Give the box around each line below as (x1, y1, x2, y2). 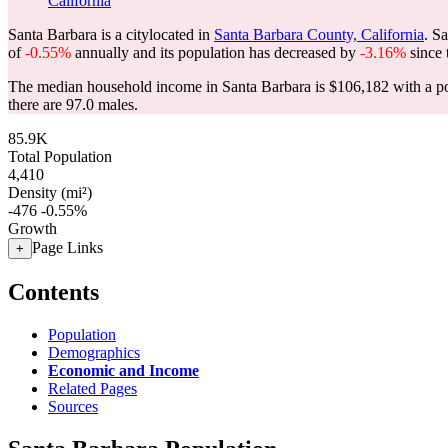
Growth (8, 220, 57, 237)
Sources (48, 397, 98, 415)
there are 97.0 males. (8, 96, 138, 113)
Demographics (48, 343, 140, 361)
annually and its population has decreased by (71, 44, 360, 61)
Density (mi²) (8, 184, 92, 201)
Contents (8, 278, 99, 305)
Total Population (8, 148, 112, 165)
